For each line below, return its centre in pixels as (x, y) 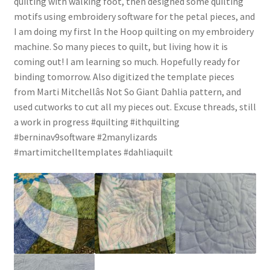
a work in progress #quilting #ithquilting (96, 121)
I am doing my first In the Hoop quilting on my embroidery (133, 31)
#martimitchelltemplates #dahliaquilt (93, 152)
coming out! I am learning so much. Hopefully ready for (127, 61)
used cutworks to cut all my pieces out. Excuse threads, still (135, 106)
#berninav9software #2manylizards (85, 137)
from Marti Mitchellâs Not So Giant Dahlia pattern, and (127, 91)
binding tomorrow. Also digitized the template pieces (124, 76)
